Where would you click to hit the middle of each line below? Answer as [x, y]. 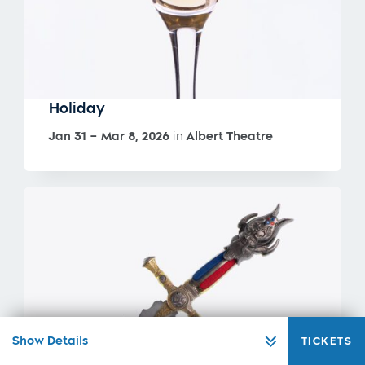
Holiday [77, 109]
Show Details [50, 341]
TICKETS [326, 341]
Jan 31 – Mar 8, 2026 [109, 136]
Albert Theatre [230, 136]
